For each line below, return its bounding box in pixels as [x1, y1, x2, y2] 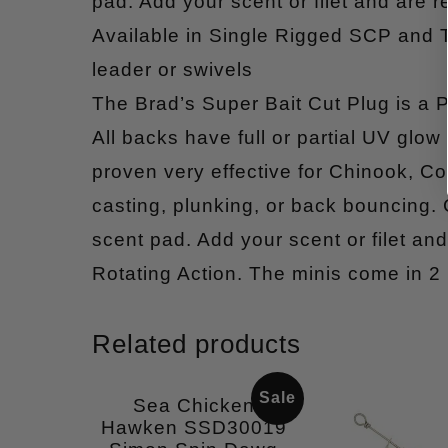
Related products [92, 329, 301, 360]
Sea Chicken [132, 395, 255, 417]
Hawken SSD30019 [100, 417, 287, 439]
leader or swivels [92, 59, 253, 81]
